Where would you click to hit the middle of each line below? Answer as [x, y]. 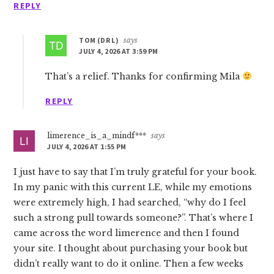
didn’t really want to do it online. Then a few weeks [129, 264]
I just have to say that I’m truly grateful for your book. [135, 172]
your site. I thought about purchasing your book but [131, 248]
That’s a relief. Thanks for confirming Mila [144, 76]
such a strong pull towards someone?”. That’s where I [134, 218]
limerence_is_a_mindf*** [97, 135]
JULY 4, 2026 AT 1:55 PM [87, 146]
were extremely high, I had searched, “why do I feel [130, 202]
